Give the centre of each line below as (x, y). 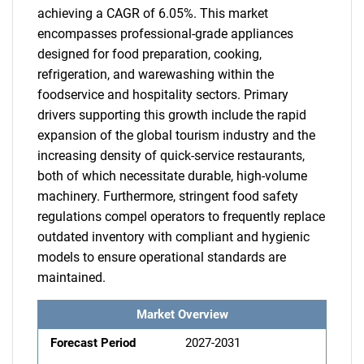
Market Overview (182, 314)
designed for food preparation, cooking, (149, 54)
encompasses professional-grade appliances (165, 34)
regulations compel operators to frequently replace (181, 217)
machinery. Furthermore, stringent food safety (168, 196)
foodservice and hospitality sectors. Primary (163, 95)
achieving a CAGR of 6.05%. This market (153, 13)
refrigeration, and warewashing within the (156, 74)
